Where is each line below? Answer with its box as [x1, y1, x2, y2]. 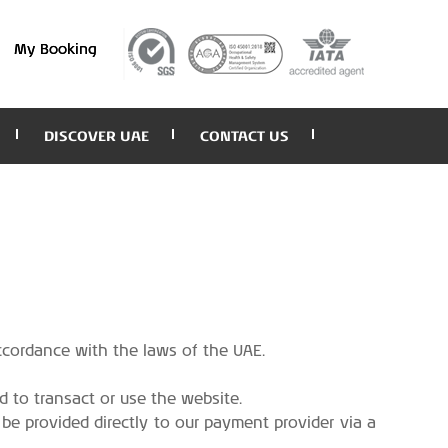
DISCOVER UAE [44, 127, 149, 145]
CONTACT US [200, 127, 289, 145]
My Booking [14, 43, 97, 57]
